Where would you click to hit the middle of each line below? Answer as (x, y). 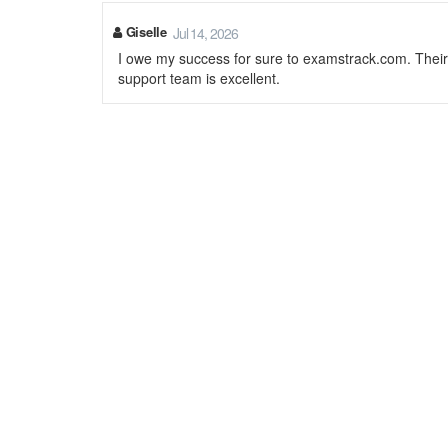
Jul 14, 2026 (205, 33)
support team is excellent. (199, 78)
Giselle (144, 31)
